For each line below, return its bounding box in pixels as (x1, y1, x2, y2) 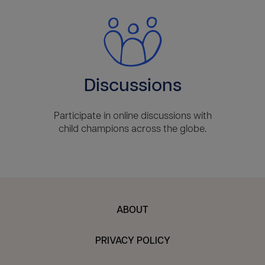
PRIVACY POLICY (95, 237, 170, 246)
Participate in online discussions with (53, 112, 212, 121)
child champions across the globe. (59, 125, 206, 134)
